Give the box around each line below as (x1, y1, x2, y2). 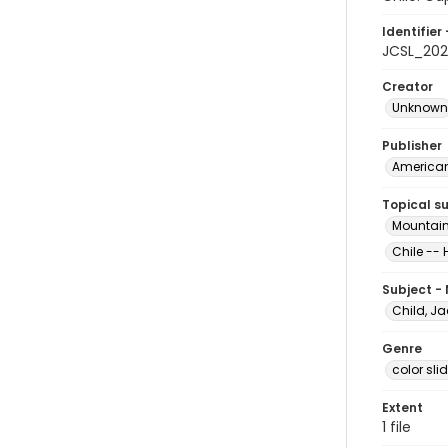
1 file (382, 417, 411, 437)
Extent (382, 399, 423, 416)
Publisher (382, 137, 442, 154)
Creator (382, 78, 433, 95)
